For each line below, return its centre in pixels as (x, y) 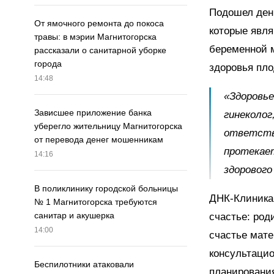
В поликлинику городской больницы (106, 189)
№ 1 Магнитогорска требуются (96, 202)
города (48, 64)
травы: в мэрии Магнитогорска (95, 37)
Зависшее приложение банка (93, 113)
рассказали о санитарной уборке (100, 50)
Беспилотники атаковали (84, 265)
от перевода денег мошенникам (99, 140)
